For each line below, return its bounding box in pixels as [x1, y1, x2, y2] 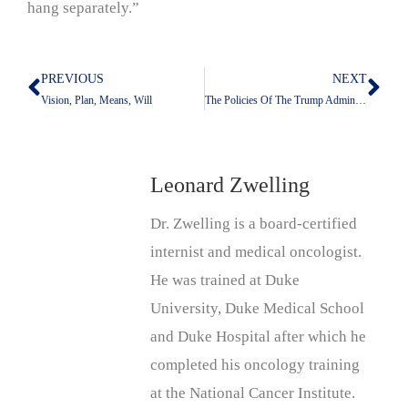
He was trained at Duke [150, 270, 300, 289]
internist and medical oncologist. [150, 242, 362, 260]
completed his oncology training [150, 355, 360, 373]
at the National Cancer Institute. [150, 383, 355, 402]
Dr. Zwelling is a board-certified [150, 214, 357, 232]
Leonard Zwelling [150, 172, 310, 197]
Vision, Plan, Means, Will [41, 93, 152, 107]
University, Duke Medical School [150, 299, 364, 317]
